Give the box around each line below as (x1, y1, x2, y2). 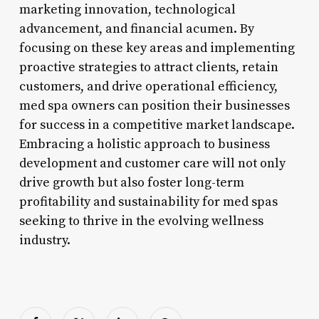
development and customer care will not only (19, 155, 286, 172)
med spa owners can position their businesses (19, 97, 290, 114)
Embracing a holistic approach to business (19, 135, 270, 152)
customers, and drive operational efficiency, (19, 78, 278, 95)
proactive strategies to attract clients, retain (19, 58, 278, 75)
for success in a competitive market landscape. (19, 116, 295, 133)
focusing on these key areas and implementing (19, 39, 295, 56)
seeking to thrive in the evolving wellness (19, 212, 263, 229)
